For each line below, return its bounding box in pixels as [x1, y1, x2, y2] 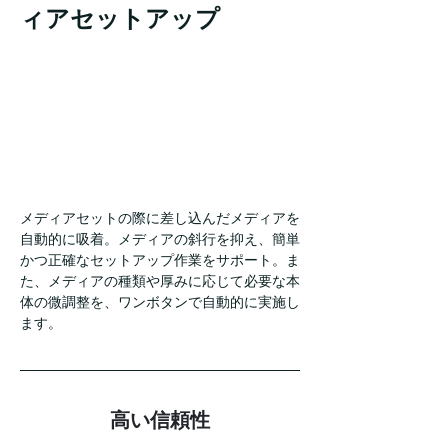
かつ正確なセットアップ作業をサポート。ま [20, 251, 300, 268]
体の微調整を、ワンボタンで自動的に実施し [20, 293, 300, 310]
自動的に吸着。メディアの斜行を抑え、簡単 [20, 230, 300, 247]
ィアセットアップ [20, 5, 220, 33]
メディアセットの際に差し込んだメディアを [20, 209, 300, 226]
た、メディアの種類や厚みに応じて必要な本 [20, 272, 300, 289]
